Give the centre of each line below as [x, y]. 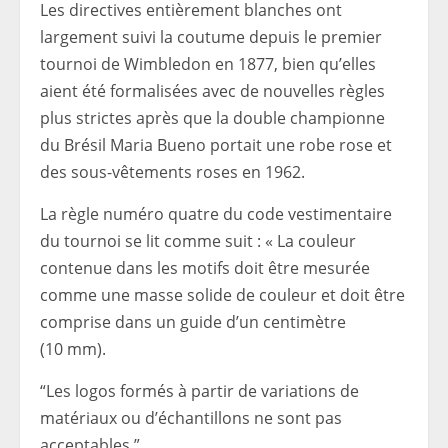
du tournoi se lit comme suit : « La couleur [198, 241]
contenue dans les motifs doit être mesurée [205, 268]
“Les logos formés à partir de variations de [199, 391]
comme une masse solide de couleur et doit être [222, 295]
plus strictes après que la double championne [212, 118]
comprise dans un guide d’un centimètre [193, 322]
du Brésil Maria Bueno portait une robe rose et [216, 145]
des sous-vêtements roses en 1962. [172, 172]
